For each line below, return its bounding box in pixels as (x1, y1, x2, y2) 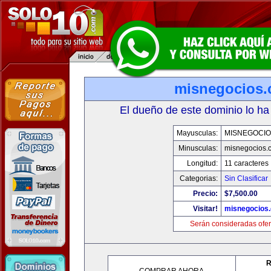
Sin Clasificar (224, 174, 268, 183)
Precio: (192, 189, 218, 198)
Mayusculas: (176, 129, 218, 137)
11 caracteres (224, 159, 269, 168)
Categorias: (179, 174, 218, 183)
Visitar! (192, 204, 218, 213)
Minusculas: (178, 144, 218, 152)
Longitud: (186, 159, 218, 168)
